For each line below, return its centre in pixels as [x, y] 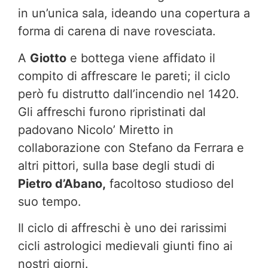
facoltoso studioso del [170, 183]
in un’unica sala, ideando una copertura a [134, 13]
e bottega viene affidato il [141, 58]
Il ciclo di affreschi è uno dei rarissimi [122, 228]
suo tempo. [50, 201]
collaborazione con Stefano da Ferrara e [131, 147]
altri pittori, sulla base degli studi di [116, 165]
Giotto [48, 58]
